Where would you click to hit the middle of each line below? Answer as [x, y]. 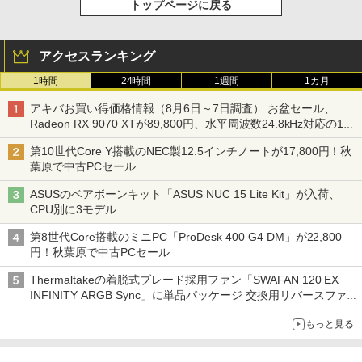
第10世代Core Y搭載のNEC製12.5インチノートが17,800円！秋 [191, 152]
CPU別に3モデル [73, 210]
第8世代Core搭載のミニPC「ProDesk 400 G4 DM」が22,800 [186, 237]
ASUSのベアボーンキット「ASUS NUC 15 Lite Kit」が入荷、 [185, 194]
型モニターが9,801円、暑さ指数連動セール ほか [154, 139]
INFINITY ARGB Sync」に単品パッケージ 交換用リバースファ [189, 295]
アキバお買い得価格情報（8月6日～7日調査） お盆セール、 [183, 109]
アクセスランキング [97, 57]
